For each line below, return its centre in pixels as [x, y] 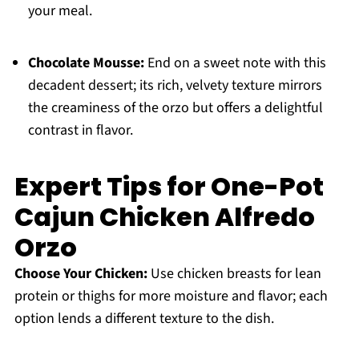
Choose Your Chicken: [81, 274]
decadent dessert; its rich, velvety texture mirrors [175, 86]
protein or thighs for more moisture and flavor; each [171, 296]
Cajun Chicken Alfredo [164, 217]
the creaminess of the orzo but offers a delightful [175, 108]
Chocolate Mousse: [86, 63]
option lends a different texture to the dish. [144, 319]
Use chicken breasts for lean [234, 274]
